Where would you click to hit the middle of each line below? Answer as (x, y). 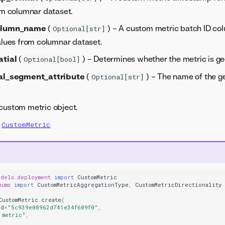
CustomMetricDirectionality (179, 185)
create (51, 200)
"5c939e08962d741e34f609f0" (53, 208)
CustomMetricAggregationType (83, 185)
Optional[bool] (52, 60)
